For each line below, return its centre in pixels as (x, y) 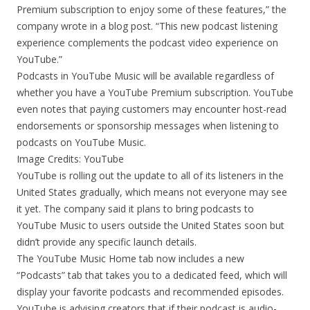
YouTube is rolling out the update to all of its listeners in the (150, 175)
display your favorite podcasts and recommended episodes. (150, 292)
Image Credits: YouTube (70, 159)
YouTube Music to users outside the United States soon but (151, 225)
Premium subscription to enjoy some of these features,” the (152, 9)
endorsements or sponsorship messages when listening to (148, 126)
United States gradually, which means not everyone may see (152, 192)
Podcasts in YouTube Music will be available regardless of (145, 76)
